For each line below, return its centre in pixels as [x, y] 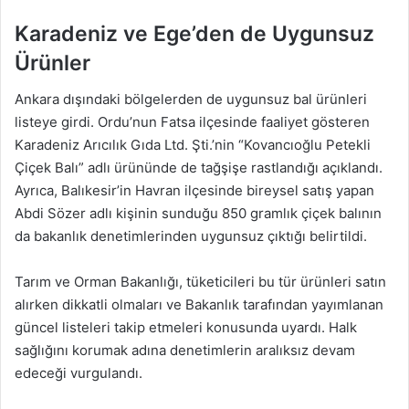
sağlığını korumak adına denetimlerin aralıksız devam [185, 351]
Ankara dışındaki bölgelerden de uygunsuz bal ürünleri [191, 100]
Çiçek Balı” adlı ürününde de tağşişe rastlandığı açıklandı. [199, 168]
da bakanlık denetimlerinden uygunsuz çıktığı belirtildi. [191, 236]
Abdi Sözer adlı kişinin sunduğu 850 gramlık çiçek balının [198, 214]
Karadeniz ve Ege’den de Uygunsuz [194, 33]
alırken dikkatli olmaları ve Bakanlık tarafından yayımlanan [199, 305]
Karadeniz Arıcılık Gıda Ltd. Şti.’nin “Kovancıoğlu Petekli [193, 145]
